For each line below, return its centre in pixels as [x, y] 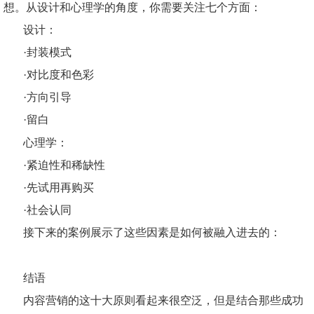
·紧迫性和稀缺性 [64, 165]
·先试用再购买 [59, 187]
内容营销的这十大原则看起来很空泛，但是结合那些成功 [163, 300]
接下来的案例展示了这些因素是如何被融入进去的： [152, 233]
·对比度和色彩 [59, 75]
